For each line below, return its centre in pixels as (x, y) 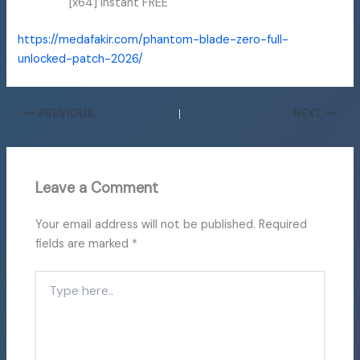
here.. (49, 295)
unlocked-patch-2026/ (81, 59)
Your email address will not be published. (146, 224)
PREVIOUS (64, 113)
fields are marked (84, 243)
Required (283, 224)
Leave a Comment (97, 188)
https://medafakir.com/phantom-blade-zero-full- (153, 39)
